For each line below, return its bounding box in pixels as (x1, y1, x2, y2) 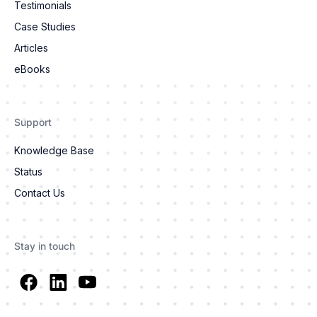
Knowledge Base (14, 144, 94, 157)
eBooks (14, 63, 50, 76)
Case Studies (14, 21, 76, 33)
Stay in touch (14, 240, 75, 253)
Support (14, 116, 52, 129)
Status (14, 166, 42, 178)
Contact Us (14, 187, 65, 200)
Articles (14, 42, 48, 54)
